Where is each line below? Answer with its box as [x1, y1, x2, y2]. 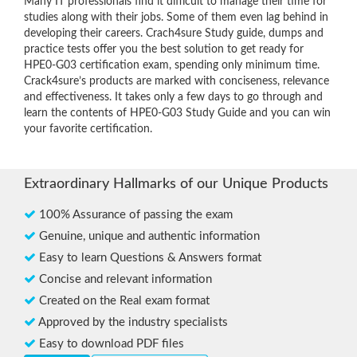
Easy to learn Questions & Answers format [36, 252, 261, 265]
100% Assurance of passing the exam [36, 209, 233, 222]
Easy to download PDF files [36, 338, 184, 351]
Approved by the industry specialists [36, 316, 228, 329]
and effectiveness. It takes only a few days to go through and [24, 92, 323, 104]
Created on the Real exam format [36, 295, 210, 308]
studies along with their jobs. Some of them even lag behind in [24, 12, 328, 24]
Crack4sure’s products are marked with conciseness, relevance [24, 76, 329, 88]
